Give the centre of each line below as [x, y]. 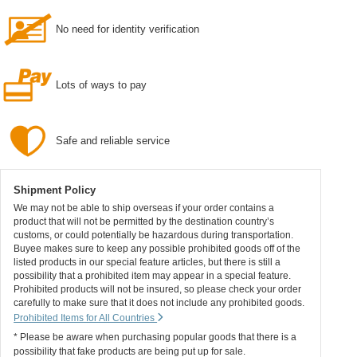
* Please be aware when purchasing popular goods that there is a [155, 337]
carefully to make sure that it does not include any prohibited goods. [159, 302]
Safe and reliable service [113, 140]
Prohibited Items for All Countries [86, 317]
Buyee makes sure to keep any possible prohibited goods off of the [157, 248]
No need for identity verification [127, 29]
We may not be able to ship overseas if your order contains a [144, 207]
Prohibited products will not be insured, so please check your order [158, 288]
